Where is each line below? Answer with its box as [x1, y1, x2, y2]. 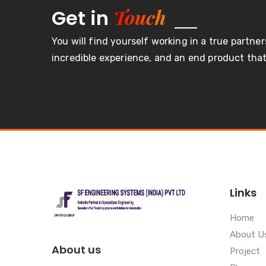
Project [230, 246, 260, 256]
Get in [52, 5, 113, 32]
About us [52, 242, 101, 257]
